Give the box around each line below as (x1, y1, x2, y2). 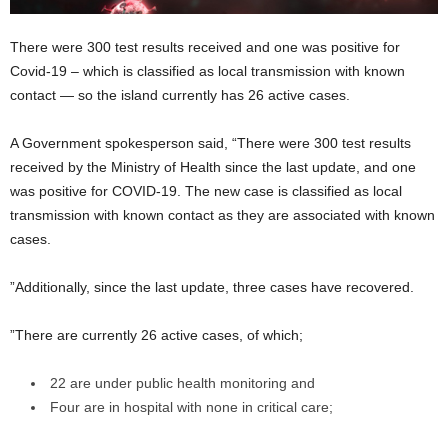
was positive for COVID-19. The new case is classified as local (10, 183, 402, 199)
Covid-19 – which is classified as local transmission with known (10, 63, 405, 79)
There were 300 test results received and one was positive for (10, 39, 400, 55)
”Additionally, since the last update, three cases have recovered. (10, 279, 414, 295)
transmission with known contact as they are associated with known (10, 207, 435, 223)
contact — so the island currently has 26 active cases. (10, 87, 350, 103)
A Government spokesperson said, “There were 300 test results (10, 135, 411, 151)
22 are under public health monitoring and (50, 375, 315, 391)
